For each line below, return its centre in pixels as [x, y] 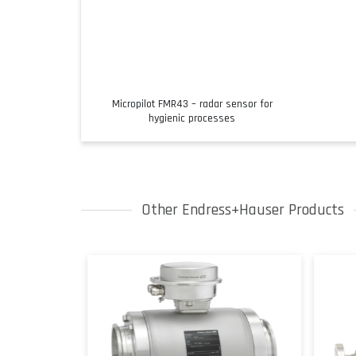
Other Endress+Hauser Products [243, 209]
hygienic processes [192, 118]
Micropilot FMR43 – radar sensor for [192, 104]
